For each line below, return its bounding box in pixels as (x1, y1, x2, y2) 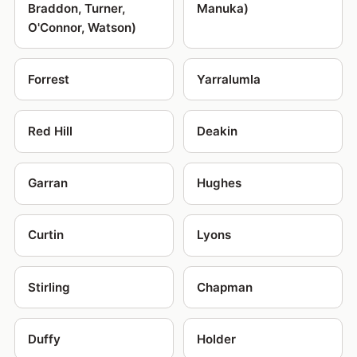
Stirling (27, 279, 70, 295)
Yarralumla (197, 71, 261, 87)
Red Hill (27, 124, 73, 139)
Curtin (27, 227, 64, 243)
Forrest (27, 71, 69, 87)
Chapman (197, 279, 253, 295)
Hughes (197, 175, 241, 191)
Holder (197, 331, 236, 347)
